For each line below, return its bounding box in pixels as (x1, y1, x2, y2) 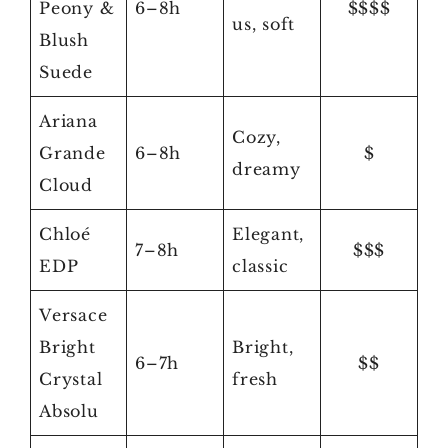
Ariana (39, 111, 98, 131)
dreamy (232, 159, 301, 179)
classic (232, 256, 289, 276)
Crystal (39, 369, 103, 389)
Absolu (39, 401, 99, 421)
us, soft (232, 14, 295, 34)
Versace (39, 305, 108, 325)
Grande (39, 143, 106, 163)
